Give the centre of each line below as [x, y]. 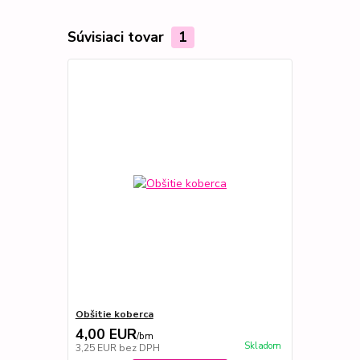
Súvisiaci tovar [117, 37]
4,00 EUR [106, 334]
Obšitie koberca [114, 314]
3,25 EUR [97, 348]
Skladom [262, 346]
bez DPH [139, 348]
